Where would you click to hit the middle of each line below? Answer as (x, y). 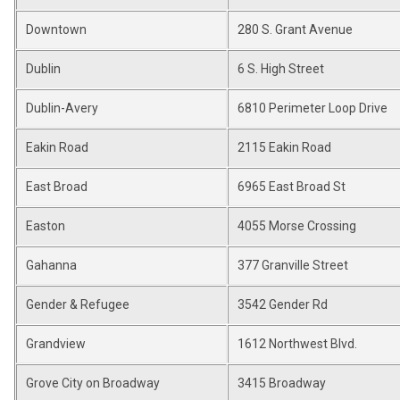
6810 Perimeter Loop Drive (312, 108)
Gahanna (51, 265)
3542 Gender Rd (283, 304)
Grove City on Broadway (93, 383)
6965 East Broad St (292, 187)
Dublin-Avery (62, 108)
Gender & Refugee (78, 304)
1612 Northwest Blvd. (297, 344)
